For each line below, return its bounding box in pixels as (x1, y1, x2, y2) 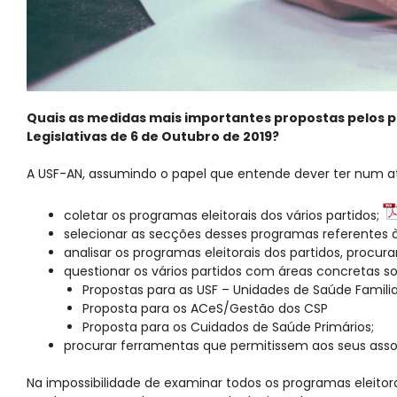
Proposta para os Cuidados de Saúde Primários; (82, 318, 374, 337)
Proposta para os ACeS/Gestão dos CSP (82, 300, 328, 318)
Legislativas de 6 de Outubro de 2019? (27, 128, 279, 146)
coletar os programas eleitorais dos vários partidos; (64, 206, 383, 225)
